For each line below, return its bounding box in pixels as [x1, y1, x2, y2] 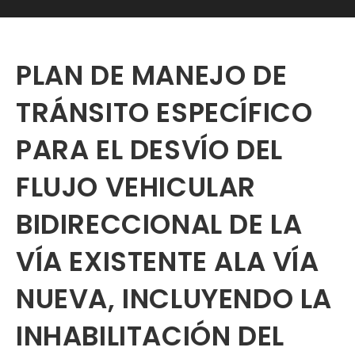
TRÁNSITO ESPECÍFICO [16, 94, 313, 132]
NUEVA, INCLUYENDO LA [16, 280, 333, 318]
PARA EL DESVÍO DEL [16, 131, 283, 169]
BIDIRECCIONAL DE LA [16, 205, 303, 243]
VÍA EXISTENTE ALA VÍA [16, 242, 319, 281]
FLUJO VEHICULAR [16, 168, 257, 206]
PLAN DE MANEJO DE [16, 56, 288, 94]
